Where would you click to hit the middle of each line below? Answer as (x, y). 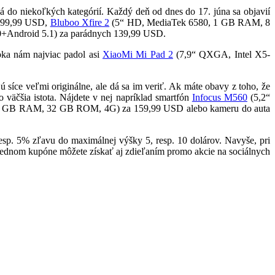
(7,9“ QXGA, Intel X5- (221, 54)
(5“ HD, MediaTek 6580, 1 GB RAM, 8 (190, 22)
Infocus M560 (219, 97)
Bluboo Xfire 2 (80, 22)
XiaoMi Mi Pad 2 (138, 54)
